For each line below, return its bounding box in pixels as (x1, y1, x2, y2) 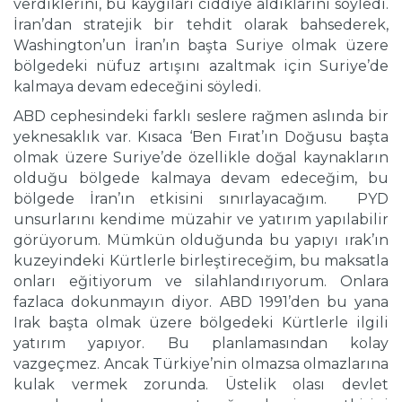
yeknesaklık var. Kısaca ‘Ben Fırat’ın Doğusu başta (13, 128, 389, 146)
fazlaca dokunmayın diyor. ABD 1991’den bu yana (13, 293, 389, 311)
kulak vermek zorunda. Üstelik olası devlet (13, 376, 389, 394)
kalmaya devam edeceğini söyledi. (13, 78, 261, 96)
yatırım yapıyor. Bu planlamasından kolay (13, 335, 389, 353)
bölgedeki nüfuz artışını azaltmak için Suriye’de (13, 57, 389, 75)
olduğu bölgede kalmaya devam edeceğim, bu (13, 170, 389, 188)
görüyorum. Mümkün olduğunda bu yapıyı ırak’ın (13, 232, 389, 249)
